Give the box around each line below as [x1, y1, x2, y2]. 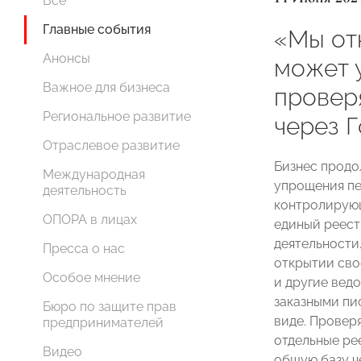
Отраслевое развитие [43, 138, 180, 153]
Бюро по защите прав [43, 299, 176, 314]
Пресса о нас [43, 241, 125, 256]
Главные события [43, 22, 151, 37]
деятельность [43, 183, 127, 198]
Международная [43, 167, 145, 182]
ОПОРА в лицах [43, 212, 137, 227]
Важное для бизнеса [43, 80, 170, 95]
